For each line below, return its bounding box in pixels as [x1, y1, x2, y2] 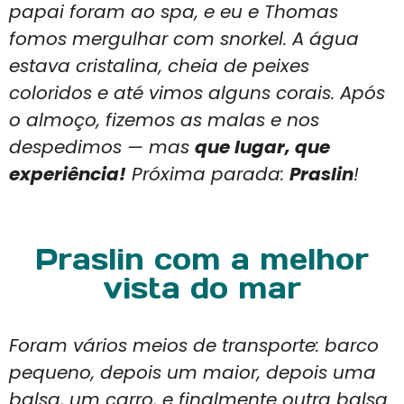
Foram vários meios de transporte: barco [9, 333, 379, 359]
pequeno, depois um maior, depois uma [9, 360, 376, 386]
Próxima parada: [126, 161, 289, 188]
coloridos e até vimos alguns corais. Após [9, 80, 385, 106]
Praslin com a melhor [35, 241, 369, 279]
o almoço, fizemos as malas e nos [9, 107, 319, 133]
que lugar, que [195, 134, 330, 161]
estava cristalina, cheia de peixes [9, 53, 309, 79]
